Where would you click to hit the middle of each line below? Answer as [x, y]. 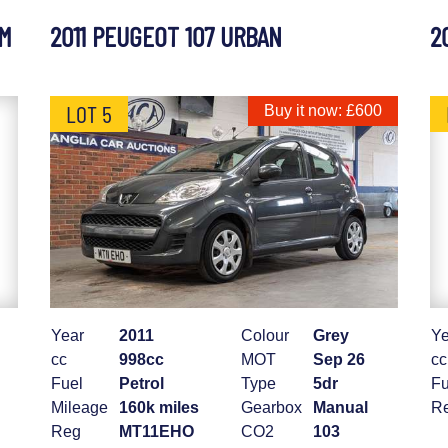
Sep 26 [339, 360]
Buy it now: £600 [323, 111]
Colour [265, 336]
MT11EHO [156, 432]
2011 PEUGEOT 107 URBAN [166, 36]
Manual [340, 408]
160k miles [159, 408]
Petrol [141, 384]
